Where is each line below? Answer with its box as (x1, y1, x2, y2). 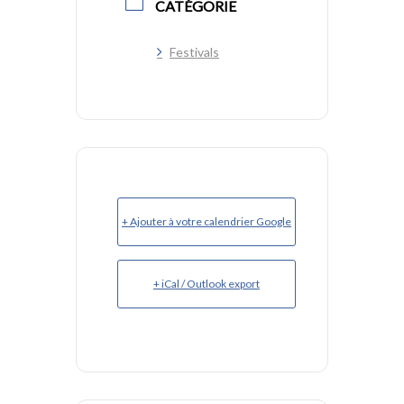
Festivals (170, 44, 219, 60)
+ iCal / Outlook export (153, 277, 260, 291)
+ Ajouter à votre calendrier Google (122, 215, 291, 229)
